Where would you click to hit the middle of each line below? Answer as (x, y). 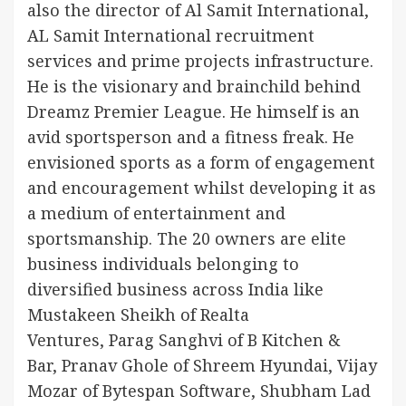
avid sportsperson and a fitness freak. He (191, 137)
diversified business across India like (175, 289)
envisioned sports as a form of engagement (201, 162)
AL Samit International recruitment (171, 35)
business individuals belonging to (163, 264)
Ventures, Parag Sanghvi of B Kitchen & (184, 340)
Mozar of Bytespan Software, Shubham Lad (199, 391)
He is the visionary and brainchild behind (194, 86)
